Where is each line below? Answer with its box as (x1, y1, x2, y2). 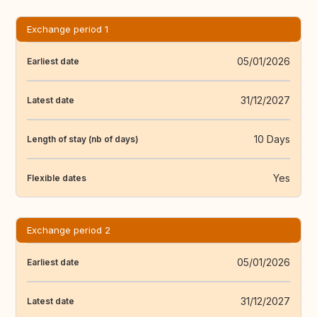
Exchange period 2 (27, 224, 110, 236)
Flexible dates (27, 172, 86, 183)
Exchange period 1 (27, 23, 108, 35)
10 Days (254, 133, 290, 146)
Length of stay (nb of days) (27, 133, 139, 144)
